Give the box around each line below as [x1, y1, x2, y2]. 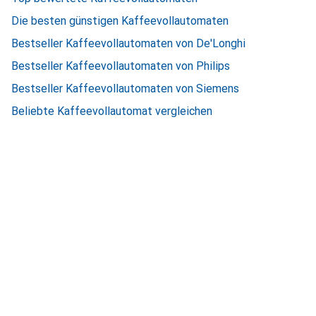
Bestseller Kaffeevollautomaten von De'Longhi [11, 37, 245, 50]
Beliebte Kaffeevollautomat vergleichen [11, 104, 212, 118]
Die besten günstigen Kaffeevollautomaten [11, 14, 229, 28]
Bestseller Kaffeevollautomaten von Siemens [11, 82, 239, 95]
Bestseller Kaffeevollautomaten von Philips [11, 59, 230, 73]
